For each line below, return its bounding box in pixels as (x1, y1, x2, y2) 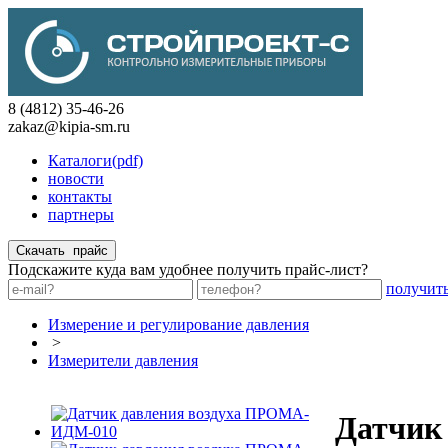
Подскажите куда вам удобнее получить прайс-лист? (8, 261, 368, 278)
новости (48, 170, 104, 187)
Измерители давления (48, 352, 198, 369)
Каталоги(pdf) (48, 152, 143, 169)
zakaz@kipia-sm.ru (8, 118, 130, 135)
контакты (48, 188, 112, 205)
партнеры (48, 206, 114, 223)
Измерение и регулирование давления (48, 316, 309, 333)
